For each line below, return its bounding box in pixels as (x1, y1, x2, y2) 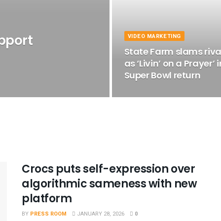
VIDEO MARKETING (127, 32, 181, 40)
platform (22, 191, 72, 206)
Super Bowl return (124, 69, 201, 81)
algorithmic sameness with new (22, 176, 197, 191)
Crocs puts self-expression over (22, 161, 195, 177)
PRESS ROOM (30, 210, 67, 218)
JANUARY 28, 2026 (75, 210, 124, 218)
